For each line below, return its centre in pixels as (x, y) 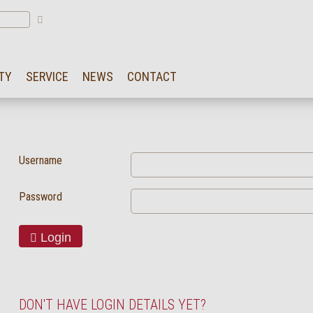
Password (40, 197)
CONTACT (152, 77)
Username (40, 160)
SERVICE (47, 77)
